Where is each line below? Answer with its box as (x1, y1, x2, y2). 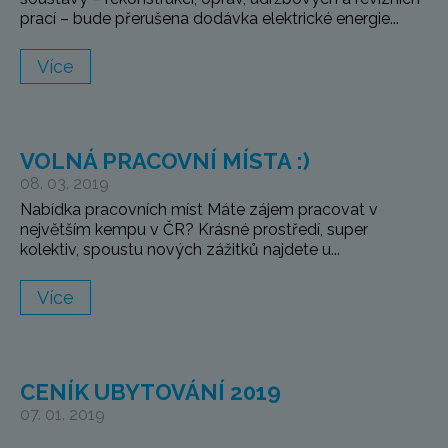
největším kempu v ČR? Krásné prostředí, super (20, 220, 368, 240)
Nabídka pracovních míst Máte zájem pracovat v (20, 200, 378, 220)
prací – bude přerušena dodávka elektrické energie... (20, 9, 399, 29)
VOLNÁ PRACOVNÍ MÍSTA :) (20, 148, 310, 175)
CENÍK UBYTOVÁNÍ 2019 (20, 379, 281, 406)
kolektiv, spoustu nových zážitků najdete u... (20, 240, 340, 260)
